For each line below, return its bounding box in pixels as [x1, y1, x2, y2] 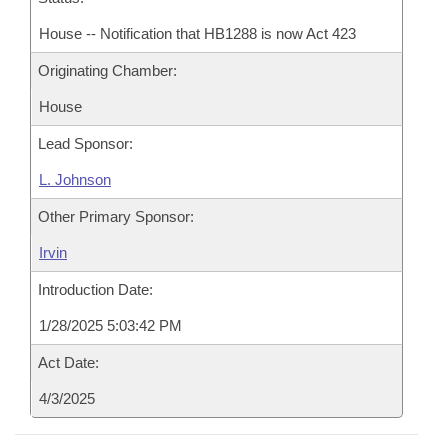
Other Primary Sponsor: [38, 208, 194, 225]
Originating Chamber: [38, 62, 177, 79]
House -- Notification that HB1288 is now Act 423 [39, 25, 356, 42]
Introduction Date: [38, 281, 153, 298]
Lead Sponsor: [38, 135, 133, 152]
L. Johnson [39, 171, 111, 188]
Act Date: [38, 354, 99, 371]
